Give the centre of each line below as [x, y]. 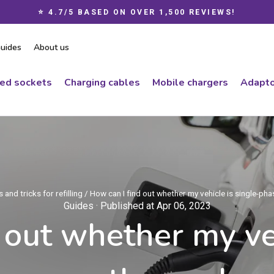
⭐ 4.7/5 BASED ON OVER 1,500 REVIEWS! [137, 12]
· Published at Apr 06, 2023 [152, 206]
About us [51, 48]
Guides [78, 206]
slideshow [163, 40]
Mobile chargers [190, 82]
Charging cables [102, 82]
